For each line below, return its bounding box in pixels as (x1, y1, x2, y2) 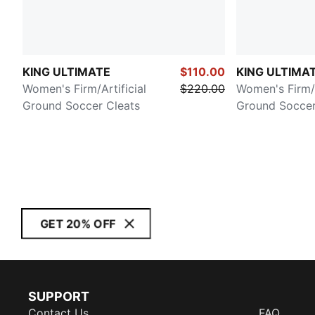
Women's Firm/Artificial (22, 82, 146, 96)
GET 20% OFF (40, 217, 115, 231)
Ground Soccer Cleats (22, 98, 140, 113)
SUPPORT (28, 289, 89, 304)
